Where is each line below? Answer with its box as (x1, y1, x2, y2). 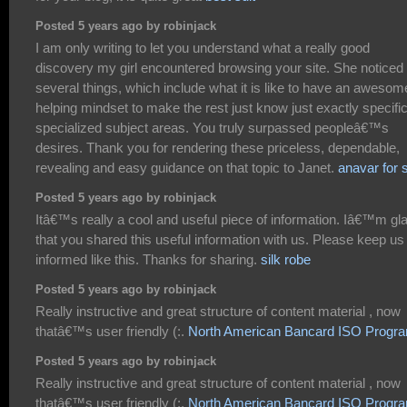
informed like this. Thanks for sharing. (35, 251, 261, 267)
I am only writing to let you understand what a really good (35, 39, 370, 55)
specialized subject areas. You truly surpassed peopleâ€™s (35, 119, 389, 135)
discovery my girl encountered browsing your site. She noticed (35, 59, 403, 75)
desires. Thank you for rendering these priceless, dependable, (35, 139, 400, 155)
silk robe (261, 251, 311, 267)
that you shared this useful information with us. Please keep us (35, 231, 404, 247)
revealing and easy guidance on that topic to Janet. (35, 159, 338, 175)
